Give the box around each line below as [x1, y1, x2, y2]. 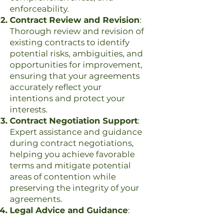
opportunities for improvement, [10, 60, 143, 70]
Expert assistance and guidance [10, 127, 142, 137]
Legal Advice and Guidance [10, 205, 128, 215]
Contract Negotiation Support [10, 116, 138, 126]
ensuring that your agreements [10, 71, 140, 81]
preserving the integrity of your [10, 183, 139, 193]
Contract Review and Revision [10, 15, 140, 25]
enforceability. [10, 4, 69, 14]
